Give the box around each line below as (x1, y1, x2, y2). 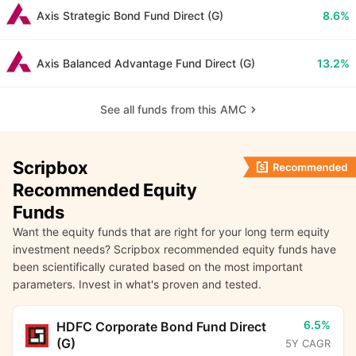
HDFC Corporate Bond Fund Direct (56, 319, 267, 335)
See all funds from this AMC (100, 103, 246, 117)
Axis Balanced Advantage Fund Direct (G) (37, 56, 255, 71)
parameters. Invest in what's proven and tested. (13, 277, 261, 292)
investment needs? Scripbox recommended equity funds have (13, 242, 336, 257)
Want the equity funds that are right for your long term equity (13, 225, 330, 239)
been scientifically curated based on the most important (13, 260, 303, 274)
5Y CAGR (284, 337, 331, 350)
